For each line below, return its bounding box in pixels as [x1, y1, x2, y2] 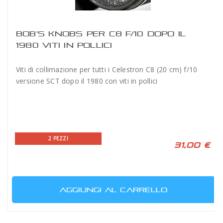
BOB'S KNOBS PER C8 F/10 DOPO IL [16, 29, 186, 38]
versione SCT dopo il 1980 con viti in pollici [16, 76, 158, 86]
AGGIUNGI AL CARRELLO [59, 185, 168, 194]
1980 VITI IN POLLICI [16, 40, 112, 49]
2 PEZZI [48, 134, 68, 142]
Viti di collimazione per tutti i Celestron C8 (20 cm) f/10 [16, 64, 198, 74]
